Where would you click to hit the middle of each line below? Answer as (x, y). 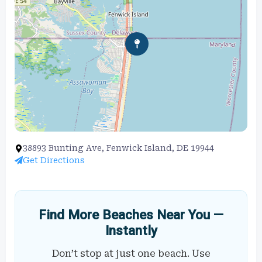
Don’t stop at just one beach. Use (131, 253)
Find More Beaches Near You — (131, 214)
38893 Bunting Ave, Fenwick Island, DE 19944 (118, 148)
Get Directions (54, 160)
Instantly (131, 230)
